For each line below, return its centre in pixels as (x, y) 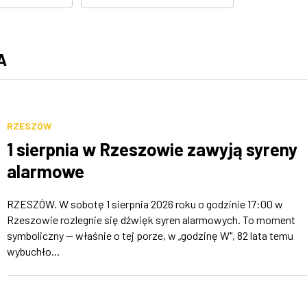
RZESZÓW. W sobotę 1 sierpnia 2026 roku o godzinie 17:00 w (145, 204)
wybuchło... (33, 251)
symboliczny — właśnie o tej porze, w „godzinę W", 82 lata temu (150, 236)
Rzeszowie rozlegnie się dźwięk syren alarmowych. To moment (151, 220)
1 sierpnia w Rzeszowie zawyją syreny (152, 149)
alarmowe (45, 171)
